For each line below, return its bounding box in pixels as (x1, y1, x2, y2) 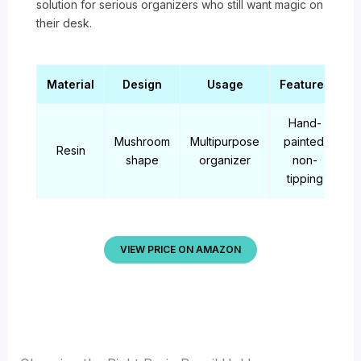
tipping (287, 172, 324, 186)
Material (47, 77, 95, 92)
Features (280, 77, 331, 92)
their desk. (36, 16, 93, 31)
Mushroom (114, 135, 171, 149)
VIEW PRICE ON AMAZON (120, 243, 241, 256)
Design (122, 77, 163, 92)
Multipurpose (190, 135, 260, 149)
